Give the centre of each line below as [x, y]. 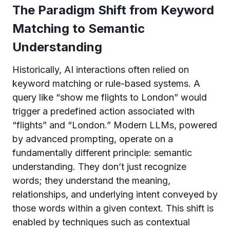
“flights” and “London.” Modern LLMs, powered [115, 125]
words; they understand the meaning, [91, 180]
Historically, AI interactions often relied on [101, 70]
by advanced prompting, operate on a [93, 139]
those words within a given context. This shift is [113, 208]
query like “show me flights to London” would [110, 97]
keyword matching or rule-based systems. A [106, 83]
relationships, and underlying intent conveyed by [115, 194]
